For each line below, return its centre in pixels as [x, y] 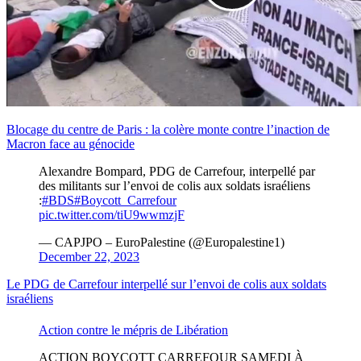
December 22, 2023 [89, 257]
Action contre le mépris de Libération [133, 330]
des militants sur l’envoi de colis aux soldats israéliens [174, 186]
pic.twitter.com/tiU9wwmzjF [112, 215]
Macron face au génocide [71, 144]
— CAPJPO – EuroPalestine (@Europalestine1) [162, 243]
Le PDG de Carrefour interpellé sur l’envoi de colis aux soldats [166, 284]
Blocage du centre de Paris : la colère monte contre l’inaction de [168, 130]
